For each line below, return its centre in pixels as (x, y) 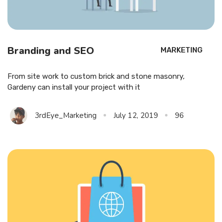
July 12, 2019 (136, 116)
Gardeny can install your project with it (74, 87)
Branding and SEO (51, 51)
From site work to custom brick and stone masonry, (96, 77)
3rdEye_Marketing (66, 116)
